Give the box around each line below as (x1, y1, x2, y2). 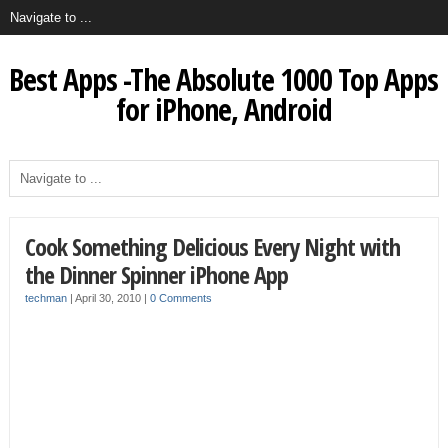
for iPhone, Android (115, 89, 332, 130)
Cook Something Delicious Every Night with (24, 230, 400, 263)
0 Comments (149, 292, 212, 304)
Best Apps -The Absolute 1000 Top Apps (9, 59, 439, 100)
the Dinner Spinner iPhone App (24, 258, 288, 291)
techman (24, 292, 67, 304)
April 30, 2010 (74, 292, 144, 304)
